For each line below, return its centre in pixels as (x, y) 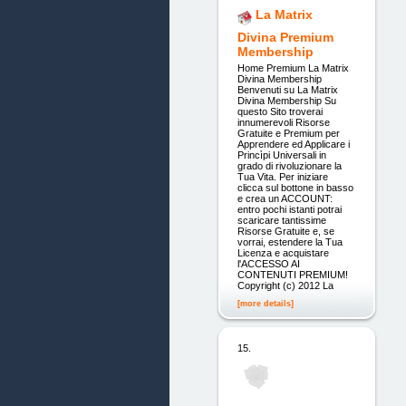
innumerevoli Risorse (283, 122)
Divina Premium (285, 37)
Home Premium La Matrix (293, 68)
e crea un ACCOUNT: (285, 198)
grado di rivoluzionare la (289, 166)
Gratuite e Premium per (288, 133)
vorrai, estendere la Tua (290, 242)
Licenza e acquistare (283, 253)
